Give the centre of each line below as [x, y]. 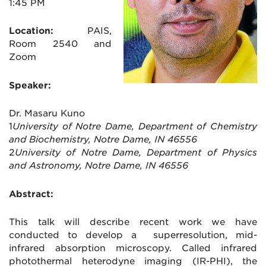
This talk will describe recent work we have [133, 222]
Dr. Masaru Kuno [47, 114]
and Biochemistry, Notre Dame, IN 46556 [103, 140]
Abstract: [31, 194]
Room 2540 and [60, 44]
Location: [40, 31]
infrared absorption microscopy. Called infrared [133, 248]
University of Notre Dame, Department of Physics [136, 153]
